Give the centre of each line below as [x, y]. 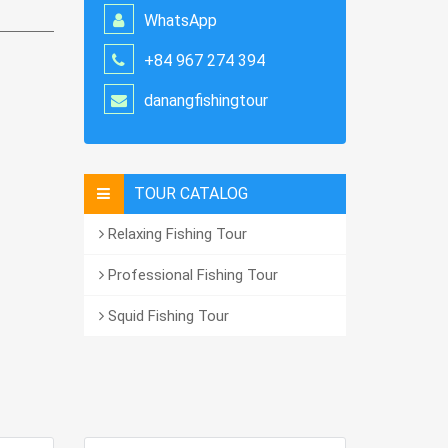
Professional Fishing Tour [190, 275]
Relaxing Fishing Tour [175, 234]
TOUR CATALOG [190, 193]
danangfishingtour [205, 100]
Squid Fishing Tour [166, 316]
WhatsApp [180, 20]
